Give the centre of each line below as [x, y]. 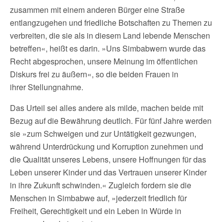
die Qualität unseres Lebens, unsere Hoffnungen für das [108, 159]
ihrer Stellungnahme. [47, 87]
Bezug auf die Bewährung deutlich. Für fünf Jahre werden [111, 121]
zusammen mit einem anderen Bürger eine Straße [97, 10]
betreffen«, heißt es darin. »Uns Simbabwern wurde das [108, 48]
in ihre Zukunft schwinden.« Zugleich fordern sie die [101, 185]
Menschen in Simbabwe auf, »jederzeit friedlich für [98, 198]
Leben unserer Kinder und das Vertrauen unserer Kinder [108, 172]
